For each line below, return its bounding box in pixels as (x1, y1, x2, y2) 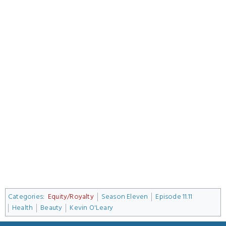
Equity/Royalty (47, 191, 94, 202)
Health (12, 202, 33, 213)
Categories (8, 191, 43, 202)
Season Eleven (101, 191, 148, 202)
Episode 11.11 (155, 191, 192, 202)
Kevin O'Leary (70, 202, 114, 213)
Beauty (40, 202, 63, 213)
